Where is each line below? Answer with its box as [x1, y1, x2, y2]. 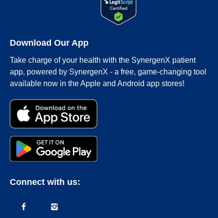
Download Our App [10, 37, 89, 48]
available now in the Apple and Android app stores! [10, 79, 184, 88]
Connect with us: [10, 177, 80, 187]
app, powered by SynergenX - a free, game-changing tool [10, 67, 206, 76]
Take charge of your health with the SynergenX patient [10, 55, 196, 64]
